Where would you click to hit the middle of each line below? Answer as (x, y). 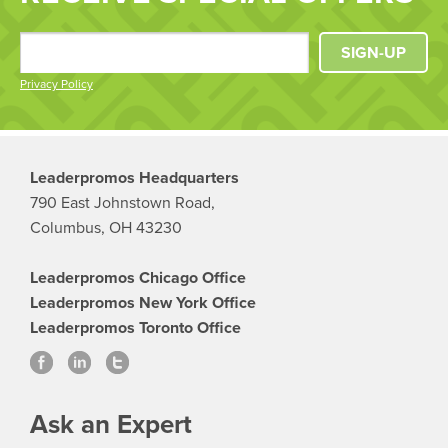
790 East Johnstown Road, (122, 203)
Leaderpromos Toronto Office (135, 328)
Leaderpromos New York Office (143, 303)
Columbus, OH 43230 (106, 228)
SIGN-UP (373, 53)
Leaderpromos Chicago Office (138, 278)
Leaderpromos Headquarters (134, 178)
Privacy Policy (56, 84)
